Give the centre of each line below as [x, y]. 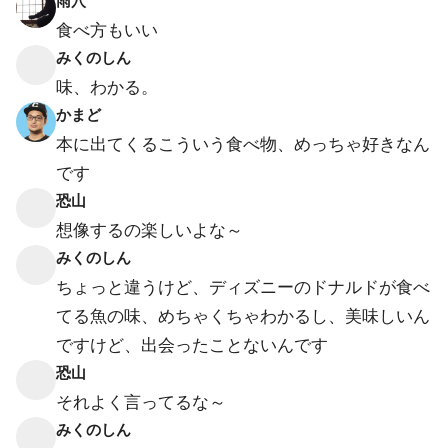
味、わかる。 [107, 87]
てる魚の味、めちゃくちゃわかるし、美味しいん [243, 316]
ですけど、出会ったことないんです [192, 345]
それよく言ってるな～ [141, 402]
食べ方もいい [107, 30]
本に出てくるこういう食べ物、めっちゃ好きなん [243, 144]
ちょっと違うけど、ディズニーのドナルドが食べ [243, 287]
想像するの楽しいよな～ [149, 230]
